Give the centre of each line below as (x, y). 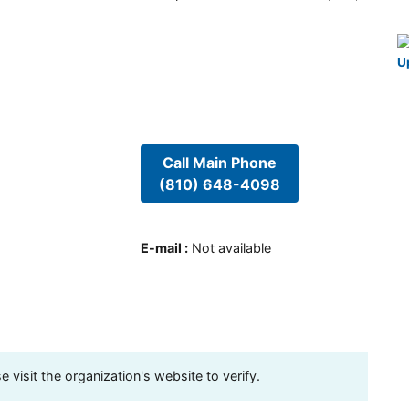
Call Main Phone (219, 163)
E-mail (161, 247)
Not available (231, 247)
